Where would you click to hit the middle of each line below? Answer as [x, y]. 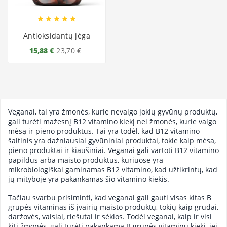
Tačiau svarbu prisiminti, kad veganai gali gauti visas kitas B [110, 198]
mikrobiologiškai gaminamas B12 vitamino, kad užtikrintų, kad [113, 169]
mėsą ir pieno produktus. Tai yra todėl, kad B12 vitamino [104, 131]
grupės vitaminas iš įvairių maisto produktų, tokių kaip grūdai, [113, 207]
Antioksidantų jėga [57, 36]
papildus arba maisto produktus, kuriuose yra [86, 160]
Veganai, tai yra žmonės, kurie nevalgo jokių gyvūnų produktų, [113, 111]
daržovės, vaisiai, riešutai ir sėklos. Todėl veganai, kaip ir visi [110, 217]
